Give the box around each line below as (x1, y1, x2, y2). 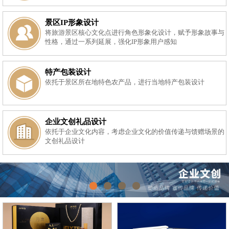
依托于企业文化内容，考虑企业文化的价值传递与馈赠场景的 (45, 128, 225, 136)
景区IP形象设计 (45, 18, 99, 27)
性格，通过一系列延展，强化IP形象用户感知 (45, 38, 177, 46)
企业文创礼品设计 (45, 118, 107, 126)
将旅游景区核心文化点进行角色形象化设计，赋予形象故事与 (45, 29, 225, 37)
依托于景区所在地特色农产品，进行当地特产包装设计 (45, 79, 205, 86)
